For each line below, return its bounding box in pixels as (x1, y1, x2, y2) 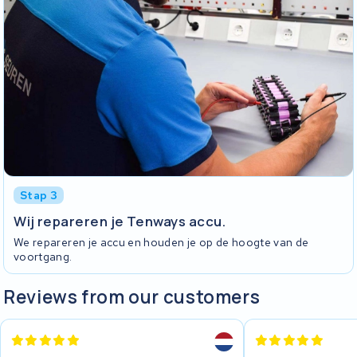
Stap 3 (20, 188, 58, 203)
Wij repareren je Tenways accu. (14, 211, 226, 230)
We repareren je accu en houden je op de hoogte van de (14, 235, 309, 250)
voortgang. (14, 249, 73, 265)
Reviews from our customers (3, 284, 261, 309)
